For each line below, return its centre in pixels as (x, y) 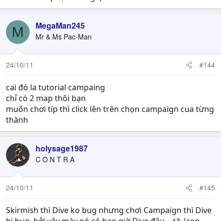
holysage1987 (62, 148)
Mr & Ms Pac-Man (64, 37)
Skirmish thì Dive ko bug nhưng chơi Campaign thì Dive (109, 210)
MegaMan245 (60, 25)
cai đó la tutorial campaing (55, 87)
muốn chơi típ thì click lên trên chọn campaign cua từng (110, 109)
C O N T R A (55, 159)
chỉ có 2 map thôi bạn (46, 98)
